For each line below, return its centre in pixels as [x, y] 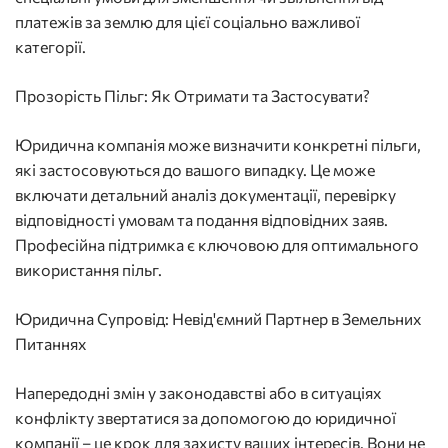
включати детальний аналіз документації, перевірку [205, 195]
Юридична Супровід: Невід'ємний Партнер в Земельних [218, 319]
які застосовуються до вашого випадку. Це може [195, 170]
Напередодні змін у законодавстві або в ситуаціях [198, 393]
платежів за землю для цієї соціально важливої [187, 22]
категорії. [50, 47]
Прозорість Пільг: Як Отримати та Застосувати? [192, 96]
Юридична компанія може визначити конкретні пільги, [218, 145]
